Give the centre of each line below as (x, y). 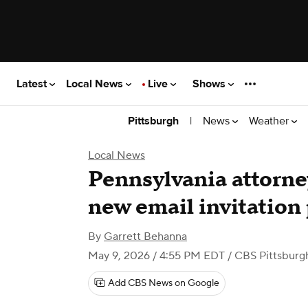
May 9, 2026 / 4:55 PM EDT (156, 256)
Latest (33, 84)
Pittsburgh (153, 121)
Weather (270, 121)
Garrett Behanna (145, 236)
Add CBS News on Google (164, 283)
